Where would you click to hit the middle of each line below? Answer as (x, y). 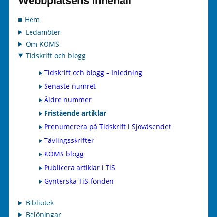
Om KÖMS (43, 44)
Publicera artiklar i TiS (80, 167)
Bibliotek (40, 203)
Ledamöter (43, 32)
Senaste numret (70, 86)
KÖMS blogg (64, 154)
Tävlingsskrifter (69, 140)
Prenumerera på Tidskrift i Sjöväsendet (108, 126)
